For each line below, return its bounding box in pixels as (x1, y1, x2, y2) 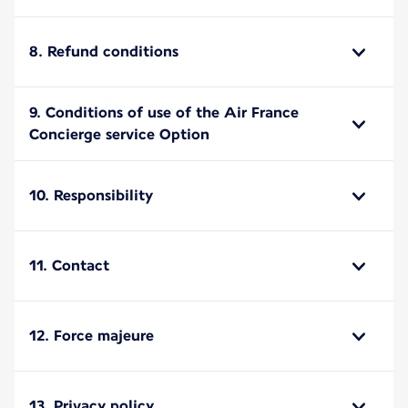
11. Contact (29, 256, 109, 274)
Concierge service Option (29, 125, 209, 143)
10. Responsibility (29, 186, 153, 204)
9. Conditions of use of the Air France (29, 103, 299, 121)
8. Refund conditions (29, 42, 178, 60)
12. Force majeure (29, 326, 154, 344)
